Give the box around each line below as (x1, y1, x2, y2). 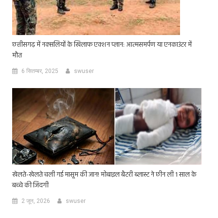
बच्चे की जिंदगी (12, 180, 49, 191)
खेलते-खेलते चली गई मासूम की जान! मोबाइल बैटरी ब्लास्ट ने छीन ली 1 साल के (12, 169, 197, 181)
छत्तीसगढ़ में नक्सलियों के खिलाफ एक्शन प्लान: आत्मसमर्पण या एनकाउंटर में (12, 39, 192, 51)
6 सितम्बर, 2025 (21, 68, 58, 75)
